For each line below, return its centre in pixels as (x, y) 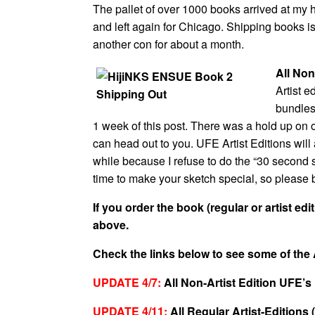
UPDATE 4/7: (128, 282)
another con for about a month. (168, 44)
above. (111, 225)
